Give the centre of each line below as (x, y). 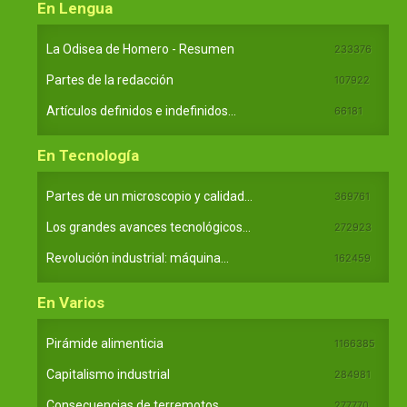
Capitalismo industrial (108, 374)
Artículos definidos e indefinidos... (141, 111)
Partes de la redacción (110, 80)
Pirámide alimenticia (105, 343)
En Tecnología (88, 155)
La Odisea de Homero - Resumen (140, 49)
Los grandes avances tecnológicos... (149, 227)
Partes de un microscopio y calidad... (149, 196)
